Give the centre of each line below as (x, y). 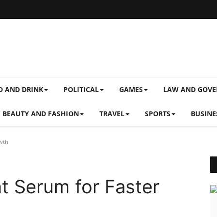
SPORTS (158, 114)
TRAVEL (112, 114)
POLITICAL (81, 89)
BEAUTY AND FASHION (41, 114)
